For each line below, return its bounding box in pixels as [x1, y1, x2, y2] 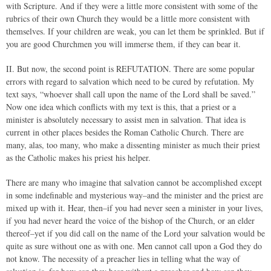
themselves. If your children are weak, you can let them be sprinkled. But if [6, 25, 264, 37]
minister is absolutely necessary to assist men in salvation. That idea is [6, 114, 246, 125]
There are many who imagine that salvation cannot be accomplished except [6, 177, 262, 188]
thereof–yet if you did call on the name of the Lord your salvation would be [6, 227, 265, 239]
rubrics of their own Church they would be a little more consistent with [6, 13, 250, 24]
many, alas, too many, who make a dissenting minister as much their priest [6, 139, 260, 151]
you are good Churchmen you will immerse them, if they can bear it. [6, 38, 241, 50]
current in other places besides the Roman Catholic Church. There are [6, 126, 244, 138]
